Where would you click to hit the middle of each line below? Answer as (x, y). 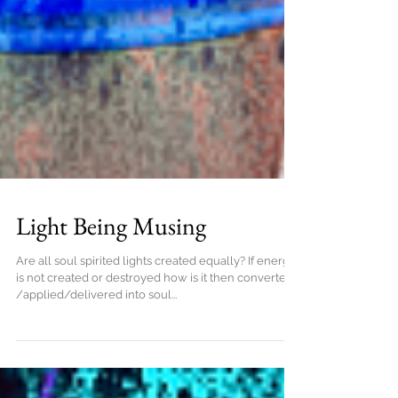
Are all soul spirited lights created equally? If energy (156, 305)
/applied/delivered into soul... (96, 339)
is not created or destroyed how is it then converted (155, 322)
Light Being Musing (111, 270)
